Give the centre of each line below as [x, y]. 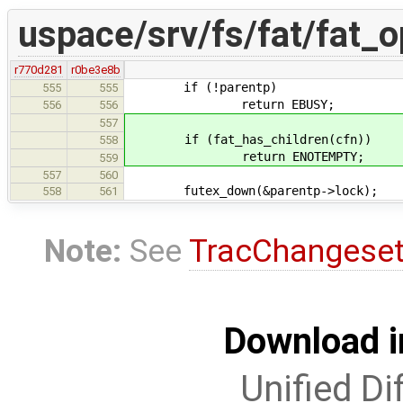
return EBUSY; [230, 104]
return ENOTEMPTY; [246, 156]
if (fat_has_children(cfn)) [249, 139]
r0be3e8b [95, 69]
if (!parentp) [201, 87]
